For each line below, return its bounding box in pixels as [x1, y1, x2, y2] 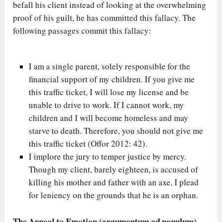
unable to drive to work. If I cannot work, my [29, 99, 184, 111]
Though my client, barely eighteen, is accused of [29, 163, 199, 175]
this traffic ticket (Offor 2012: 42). [29, 137, 148, 149]
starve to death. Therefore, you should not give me [29, 124, 204, 136]
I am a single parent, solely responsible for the [29, 60, 191, 72]
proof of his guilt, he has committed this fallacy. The [13, 12, 196, 24]
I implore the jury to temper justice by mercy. [29, 150, 187, 162]
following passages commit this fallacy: [13, 25, 152, 37]
